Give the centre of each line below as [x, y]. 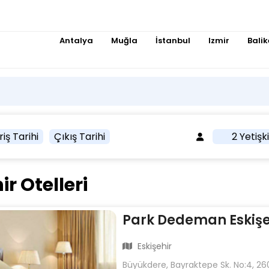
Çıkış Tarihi [79, 136]
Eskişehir [154, 246]
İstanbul [173, 41]
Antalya [76, 41]
